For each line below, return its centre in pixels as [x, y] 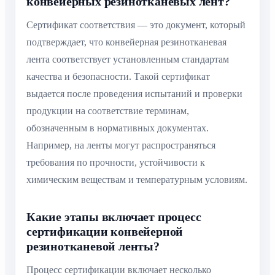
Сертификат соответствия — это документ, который [136, 25]
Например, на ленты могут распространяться [121, 145]
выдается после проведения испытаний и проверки [134, 94]
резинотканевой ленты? [93, 246]
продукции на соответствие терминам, [108, 111]
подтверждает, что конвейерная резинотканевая [126, 42]
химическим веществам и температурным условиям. [137, 180]
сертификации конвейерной [105, 232]
